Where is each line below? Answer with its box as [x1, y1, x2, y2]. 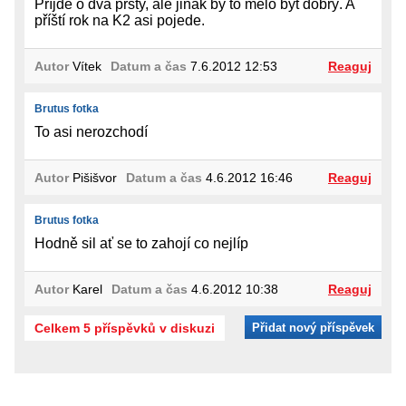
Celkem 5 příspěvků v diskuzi [34, 321, 215, 336]
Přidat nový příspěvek [252, 321, 374, 335]
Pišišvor [69, 170, 117, 186]
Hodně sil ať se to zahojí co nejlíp [34, 236, 248, 252]
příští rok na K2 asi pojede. [34, 13, 205, 29]
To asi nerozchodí [34, 124, 148, 140]
